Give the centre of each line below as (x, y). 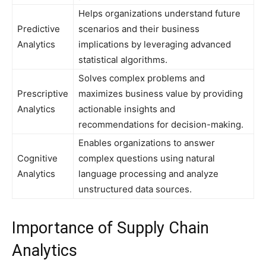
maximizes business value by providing (161, 94)
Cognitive (37, 158)
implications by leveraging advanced (155, 44)
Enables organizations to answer (147, 143)
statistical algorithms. (123, 60)
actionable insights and (127, 109)
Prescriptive (43, 94)
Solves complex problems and (142, 78)
